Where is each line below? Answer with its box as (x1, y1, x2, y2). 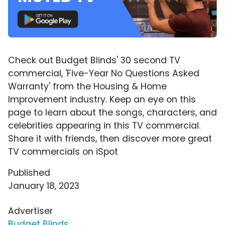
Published (8, 166, 50, 179)
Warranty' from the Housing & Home (8, 80, 167, 92)
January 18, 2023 (8, 179, 79, 192)
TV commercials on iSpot (8, 145, 118, 158)
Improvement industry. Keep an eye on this (8, 93, 196, 105)
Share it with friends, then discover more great (8, 132, 212, 145)
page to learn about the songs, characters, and (8, 106, 217, 119)
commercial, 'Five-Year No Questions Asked (8, 67, 199, 79)
